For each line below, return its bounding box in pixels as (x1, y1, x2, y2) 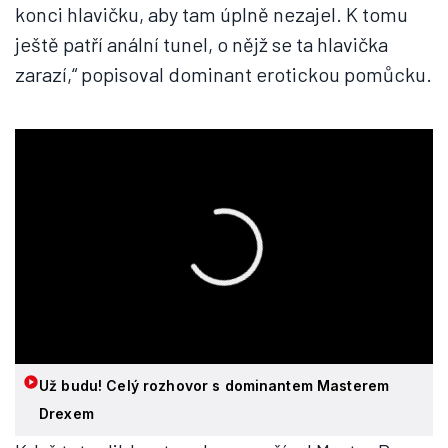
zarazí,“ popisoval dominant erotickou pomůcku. (15, 62, 432, 86)
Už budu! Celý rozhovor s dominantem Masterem (39, 377, 390, 395)
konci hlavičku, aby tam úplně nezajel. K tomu (15, 2, 408, 26)
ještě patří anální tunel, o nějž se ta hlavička (15, 32, 388, 56)
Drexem (39, 405, 94, 423)
